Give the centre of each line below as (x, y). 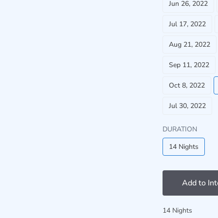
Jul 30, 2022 (187, 106)
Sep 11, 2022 (189, 65)
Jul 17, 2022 (187, 24)
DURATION (180, 129)
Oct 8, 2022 (187, 85)
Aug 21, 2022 (190, 45)
